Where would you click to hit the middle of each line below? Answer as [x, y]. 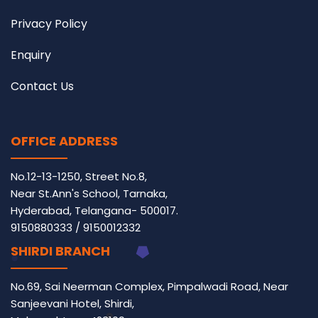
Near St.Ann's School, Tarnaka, [89, 193]
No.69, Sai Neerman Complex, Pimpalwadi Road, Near [149, 286]
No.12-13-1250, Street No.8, [79, 176]
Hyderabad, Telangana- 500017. [94, 210]
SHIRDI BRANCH [60, 251]
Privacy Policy [49, 23]
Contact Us [42, 86]
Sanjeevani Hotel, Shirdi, [72, 303]
